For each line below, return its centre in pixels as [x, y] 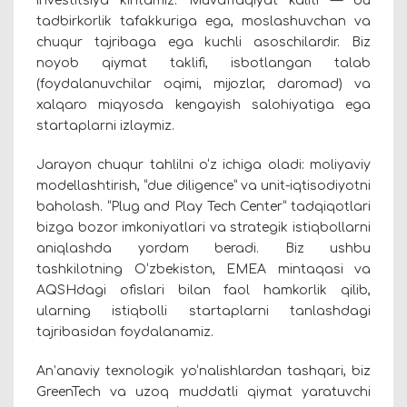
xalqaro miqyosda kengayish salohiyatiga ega [203, 105]
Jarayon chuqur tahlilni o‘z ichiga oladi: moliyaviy [203, 165]
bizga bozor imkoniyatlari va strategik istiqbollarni [203, 228]
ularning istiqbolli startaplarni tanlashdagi [203, 312]
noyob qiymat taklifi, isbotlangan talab [203, 64]
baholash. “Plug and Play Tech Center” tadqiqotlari [203, 207]
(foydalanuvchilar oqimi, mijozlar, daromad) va [203, 84]
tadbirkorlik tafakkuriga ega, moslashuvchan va [203, 22]
